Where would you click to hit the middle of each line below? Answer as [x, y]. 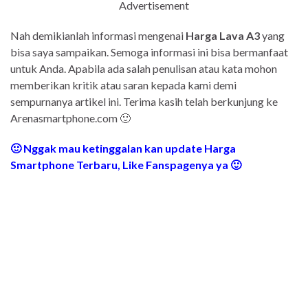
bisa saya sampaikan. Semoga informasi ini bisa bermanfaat [149, 52]
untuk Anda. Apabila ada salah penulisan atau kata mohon [144, 69]
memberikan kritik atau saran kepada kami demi [123, 85]
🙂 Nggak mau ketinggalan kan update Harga [123, 148]
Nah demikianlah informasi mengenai [98, 36]
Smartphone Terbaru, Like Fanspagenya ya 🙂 [126, 165]
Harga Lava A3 [223, 36]
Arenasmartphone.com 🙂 [70, 118]
